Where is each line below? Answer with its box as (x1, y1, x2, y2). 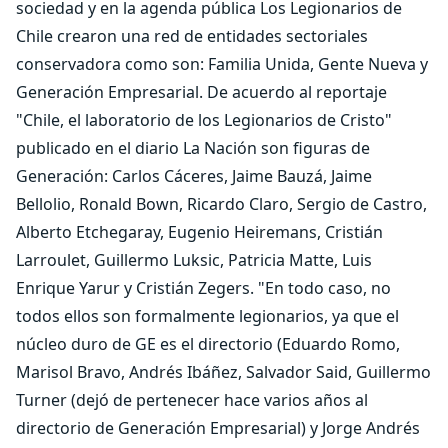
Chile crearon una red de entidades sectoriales (16, 25, 368, 47)
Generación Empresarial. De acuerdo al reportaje (16, 81, 387, 103)
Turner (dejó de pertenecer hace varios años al (16, 389, 368, 411)
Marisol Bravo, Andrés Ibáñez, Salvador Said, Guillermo (16, 361, 431, 383)
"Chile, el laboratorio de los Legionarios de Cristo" (16, 109, 392, 131)
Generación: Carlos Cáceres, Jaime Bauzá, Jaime (16, 165, 372, 187)
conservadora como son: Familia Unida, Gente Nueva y (16, 53, 428, 75)
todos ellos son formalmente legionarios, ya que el (16, 305, 399, 327)
